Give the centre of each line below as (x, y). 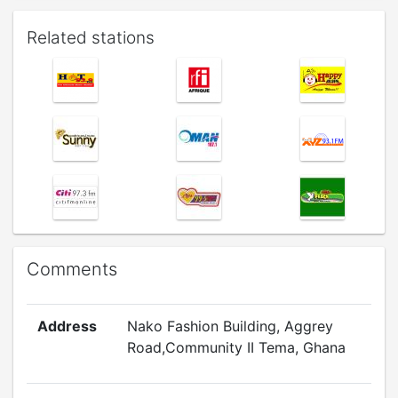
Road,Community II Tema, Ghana (236, 347)
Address (67, 326)
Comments (72, 269)
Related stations (91, 38)
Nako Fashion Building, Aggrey (230, 326)
